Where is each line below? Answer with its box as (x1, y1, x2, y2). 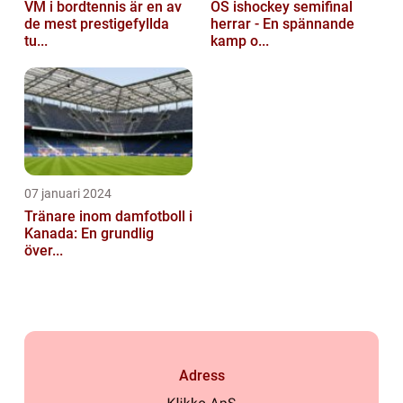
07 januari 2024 (24, 186, 112, 201)
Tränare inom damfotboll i (24, 208, 193, 226)
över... (24, 242, 63, 260)
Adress (178, 367, 225, 385)
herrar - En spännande (210, 15, 354, 33)
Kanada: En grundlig (24, 225, 154, 243)
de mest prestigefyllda (24, 15, 169, 33)
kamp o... (210, 32, 269, 50)
